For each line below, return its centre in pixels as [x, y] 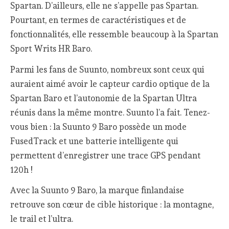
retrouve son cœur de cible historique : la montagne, [112, 205]
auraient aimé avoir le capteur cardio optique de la [110, 84]
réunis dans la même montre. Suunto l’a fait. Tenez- [110, 112]
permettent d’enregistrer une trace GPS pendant [106, 155]
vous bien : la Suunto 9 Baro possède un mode [99, 127]
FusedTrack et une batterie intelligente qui [95, 141]
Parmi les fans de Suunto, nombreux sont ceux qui [108, 69]
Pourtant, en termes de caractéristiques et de [98, 20]
